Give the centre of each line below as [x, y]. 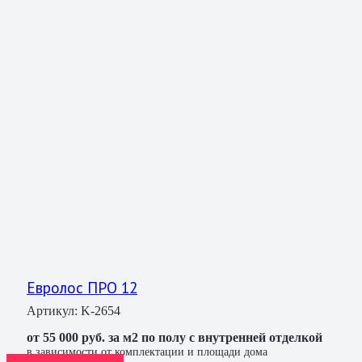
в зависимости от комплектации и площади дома [147, 352]
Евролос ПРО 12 [82, 288]
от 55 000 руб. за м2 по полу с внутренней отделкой [175, 338]
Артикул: [54, 311]
